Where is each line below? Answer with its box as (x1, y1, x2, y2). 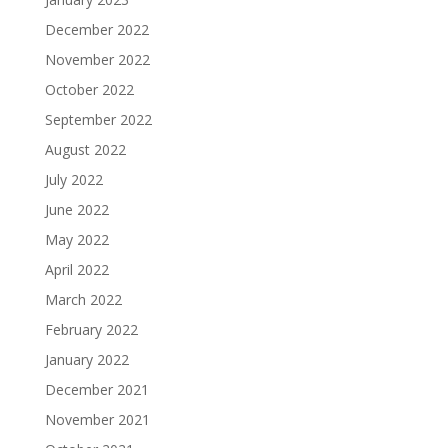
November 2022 (44, 50, 150, 70)
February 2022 (44, 320, 138, 340)
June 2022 (44, 200, 109, 220)
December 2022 (44, 20, 149, 40)
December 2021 (44, 380, 149, 400)
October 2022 (44, 80, 134, 100)
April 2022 (44, 260, 109, 280)
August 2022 (44, 140, 126, 160)
